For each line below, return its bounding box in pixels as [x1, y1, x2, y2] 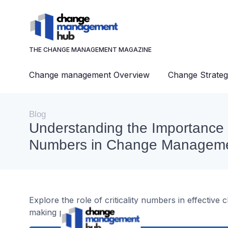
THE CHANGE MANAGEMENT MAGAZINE [29, 46, 152, 53]
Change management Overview [29, 70, 150, 80]
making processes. [29, 207, 101, 217]
